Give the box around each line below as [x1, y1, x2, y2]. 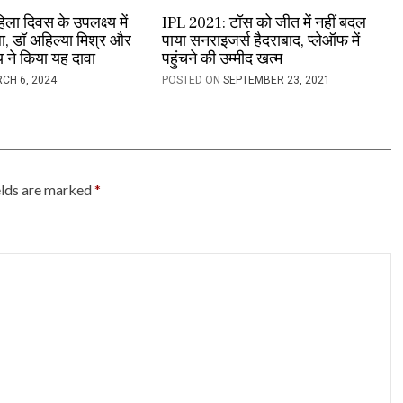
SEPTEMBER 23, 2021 [222, 73, 330, 86]
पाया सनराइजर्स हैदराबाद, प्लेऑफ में [161, 30, 360, 51]
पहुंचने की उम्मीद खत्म [161, 48, 282, 69]
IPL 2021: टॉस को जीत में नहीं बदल [161, 12, 366, 33]
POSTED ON [161, 73, 223, 86]
